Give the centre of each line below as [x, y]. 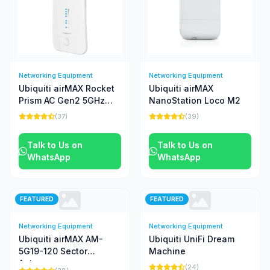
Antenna [36, 263]
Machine [167, 251]
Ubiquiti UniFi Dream [192, 239]
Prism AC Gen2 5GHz [62, 100]
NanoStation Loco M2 [195, 100]
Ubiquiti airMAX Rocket [67, 88]
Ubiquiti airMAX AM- [61, 239]
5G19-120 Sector [53, 251]
